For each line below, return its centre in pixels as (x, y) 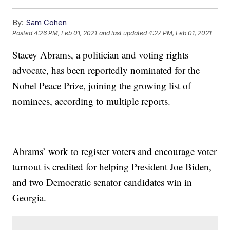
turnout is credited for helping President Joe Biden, (112, 167)
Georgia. (30, 198)
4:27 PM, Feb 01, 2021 (180, 33)
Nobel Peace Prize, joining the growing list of (102, 86)
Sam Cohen (46, 23)
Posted (23, 33)
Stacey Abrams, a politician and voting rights (101, 55)
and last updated (123, 33)
